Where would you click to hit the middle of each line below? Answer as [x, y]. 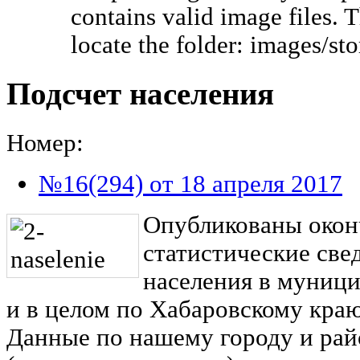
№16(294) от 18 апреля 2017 [190, 184]
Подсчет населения [140, 94]
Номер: [45, 143]
